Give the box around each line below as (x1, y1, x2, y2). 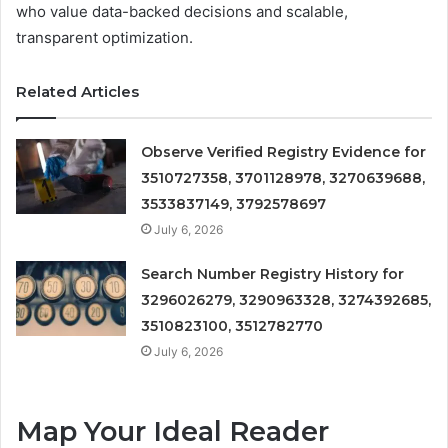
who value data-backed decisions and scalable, (16, 2, 348, 22)
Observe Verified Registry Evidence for (141, 143, 427, 162)
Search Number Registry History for (141, 265, 405, 284)
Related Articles (16, 82, 139, 102)
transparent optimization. (16, 28, 193, 48)
